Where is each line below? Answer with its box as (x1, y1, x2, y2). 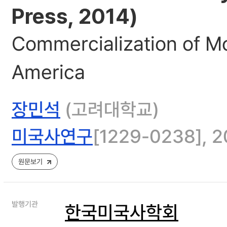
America (12, 58, 85, 85)
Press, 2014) (12, 4, 138, 29)
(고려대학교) (60, 96, 159, 122)
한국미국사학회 (65, 199, 178, 224)
